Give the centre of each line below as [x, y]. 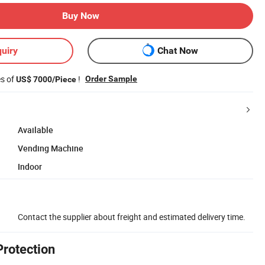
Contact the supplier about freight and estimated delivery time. [132, 216]
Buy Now [80, 15]
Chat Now [177, 51]
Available [35, 130]
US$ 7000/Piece [46, 79]
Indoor [30, 166]
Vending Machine [51, 148]
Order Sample [111, 78]
